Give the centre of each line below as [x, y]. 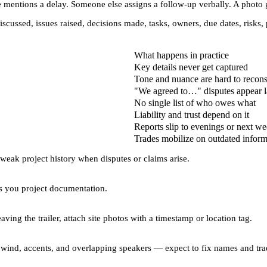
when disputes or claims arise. [133, 159]
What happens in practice [181, 55]
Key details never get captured [191, 67]
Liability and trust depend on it [192, 115]
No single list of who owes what [195, 103]
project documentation [63, 189]
